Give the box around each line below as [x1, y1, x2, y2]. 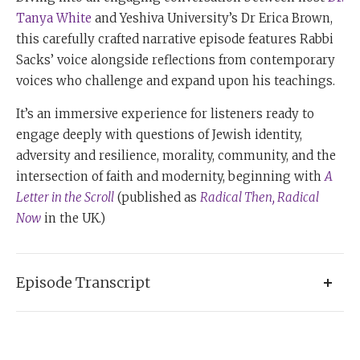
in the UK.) [41, 211, 105, 227]
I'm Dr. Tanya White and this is [59, 313, 247, 329]
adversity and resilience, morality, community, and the [16, 148, 336, 164]
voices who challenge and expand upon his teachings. [16, 73, 335, 89]
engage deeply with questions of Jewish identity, [16, 127, 302, 143]
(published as [114, 190, 200, 206]
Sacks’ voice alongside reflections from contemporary [16, 52, 335, 68]
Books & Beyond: [247, 313, 336, 329]
